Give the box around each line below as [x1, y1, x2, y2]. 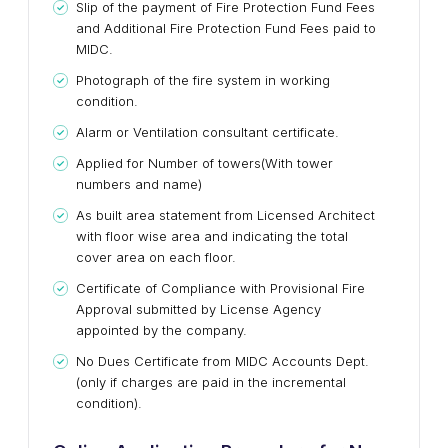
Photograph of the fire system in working [76, 72, 330, 88]
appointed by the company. [76, 322, 247, 338]
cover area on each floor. [76, 249, 236, 265]
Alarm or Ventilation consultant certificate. [76, 124, 339, 140]
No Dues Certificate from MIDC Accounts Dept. [76, 353, 369, 369]
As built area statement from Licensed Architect [76, 207, 375, 223]
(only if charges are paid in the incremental [76, 374, 346, 390]
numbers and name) [76, 176, 202, 192]
